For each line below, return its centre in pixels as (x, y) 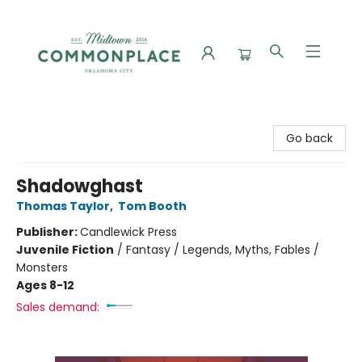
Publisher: (48, 232)
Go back (309, 138)
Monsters (42, 267)
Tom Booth (152, 206)
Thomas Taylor (63, 206)
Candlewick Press (128, 232)
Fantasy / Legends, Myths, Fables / (223, 250)
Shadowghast (80, 186)
